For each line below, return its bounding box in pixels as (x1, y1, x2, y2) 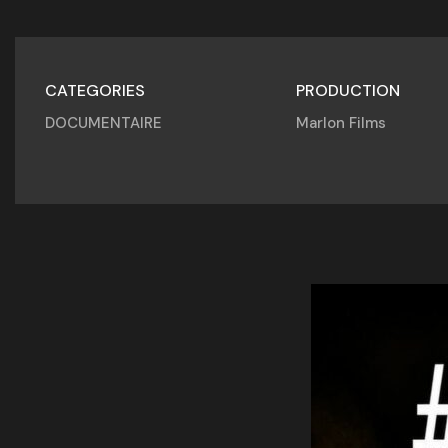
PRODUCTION (295, 80, 400, 101)
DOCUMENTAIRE (45, 113, 162, 133)
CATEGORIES (45, 80, 145, 101)
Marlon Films (295, 113, 386, 133)
